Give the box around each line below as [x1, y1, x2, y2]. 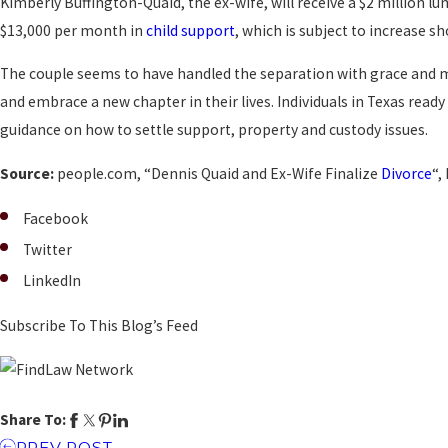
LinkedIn [23, 271, 82, 291]
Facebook [23, 208, 89, 228]
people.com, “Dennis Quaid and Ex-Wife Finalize [57, 163, 381, 183]
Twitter [23, 240, 73, 260]
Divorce [381, 163, 432, 183]
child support [146, 20, 235, 40]
